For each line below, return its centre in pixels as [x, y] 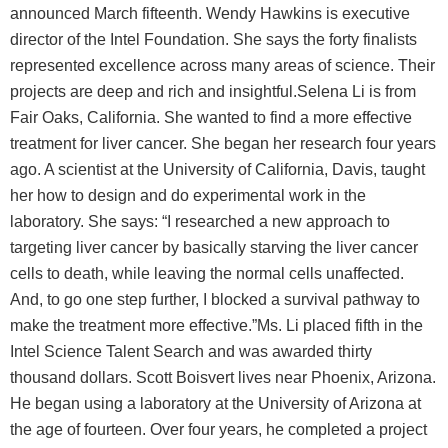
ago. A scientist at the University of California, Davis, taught [217, 169]
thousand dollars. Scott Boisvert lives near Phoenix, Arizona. [223, 377]
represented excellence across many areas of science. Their [222, 65]
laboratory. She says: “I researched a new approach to [200, 221]
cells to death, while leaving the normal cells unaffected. [207, 273]
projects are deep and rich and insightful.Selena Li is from [213, 91]
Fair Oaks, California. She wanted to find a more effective [211, 117]
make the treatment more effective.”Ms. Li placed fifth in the [216, 325]
